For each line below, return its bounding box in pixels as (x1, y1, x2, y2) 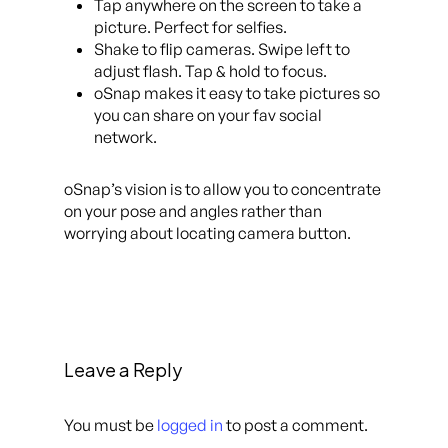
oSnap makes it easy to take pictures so (94, 83, 380, 103)
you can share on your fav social (94, 105, 322, 125)
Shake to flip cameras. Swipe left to (94, 39, 350, 59)
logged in (157, 414, 223, 435)
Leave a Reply (64, 357, 182, 381)
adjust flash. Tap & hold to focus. (94, 61, 327, 81)
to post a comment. (223, 414, 368, 435)
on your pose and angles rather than (64, 201, 322, 221)
